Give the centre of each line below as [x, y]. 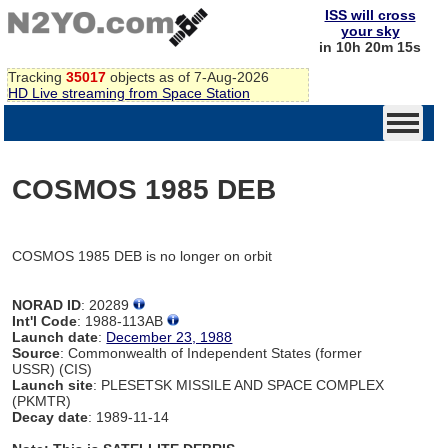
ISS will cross [370, 15]
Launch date [55, 336]
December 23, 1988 [169, 336]
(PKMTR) [42, 400]
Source [36, 352]
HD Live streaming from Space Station [129, 92]
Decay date [50, 416]
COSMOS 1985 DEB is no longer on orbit [142, 255]
